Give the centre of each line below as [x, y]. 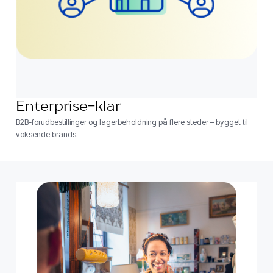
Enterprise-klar [68, 108]
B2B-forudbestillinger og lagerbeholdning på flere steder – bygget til [132, 122]
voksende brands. [47, 135]
